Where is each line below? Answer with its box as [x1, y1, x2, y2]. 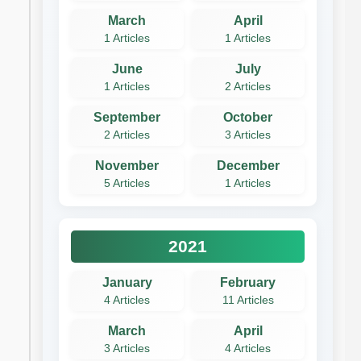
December [216, 158, 280, 172]
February [220, 275, 276, 289]
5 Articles [104, 176, 151, 189]
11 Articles [222, 293, 274, 306]
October [223, 110, 273, 124]
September [93, 110, 161, 124]
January [102, 275, 152, 289]
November [95, 158, 160, 172]
